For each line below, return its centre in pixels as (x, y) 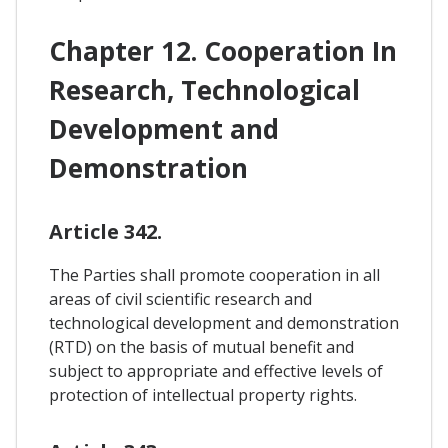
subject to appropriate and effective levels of (216, 371)
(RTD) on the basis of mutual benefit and (201, 347)
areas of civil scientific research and (180, 299)
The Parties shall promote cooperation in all (214, 275)
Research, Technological (204, 90)
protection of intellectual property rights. (203, 395)
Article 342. (105, 232)
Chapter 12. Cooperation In (223, 51)
